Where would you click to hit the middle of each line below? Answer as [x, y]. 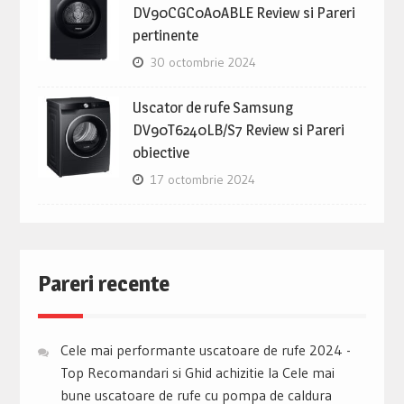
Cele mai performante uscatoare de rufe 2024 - [205, 350]
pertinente [165, 36]
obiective [161, 153]
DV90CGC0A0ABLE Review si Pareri [243, 13]
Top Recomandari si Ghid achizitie [162, 373]
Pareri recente [103, 284]
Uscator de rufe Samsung [212, 108]
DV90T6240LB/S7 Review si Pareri [238, 130]
